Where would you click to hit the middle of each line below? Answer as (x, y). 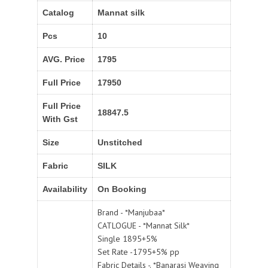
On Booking (122, 189)
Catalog (58, 13)
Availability (65, 189)
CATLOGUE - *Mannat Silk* (144, 226)
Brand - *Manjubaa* (131, 213)
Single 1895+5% (127, 239)
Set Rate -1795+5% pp (138, 252)
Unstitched (120, 143)
